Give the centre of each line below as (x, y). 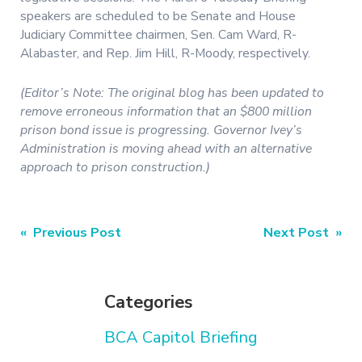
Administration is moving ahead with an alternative (166, 148)
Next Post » (303, 232)
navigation (75, 263)
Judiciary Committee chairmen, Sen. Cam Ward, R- (158, 35)
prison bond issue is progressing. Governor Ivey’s (161, 130)
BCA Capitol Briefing (181, 337)
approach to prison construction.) (115, 167)
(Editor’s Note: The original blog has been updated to (172, 93)
